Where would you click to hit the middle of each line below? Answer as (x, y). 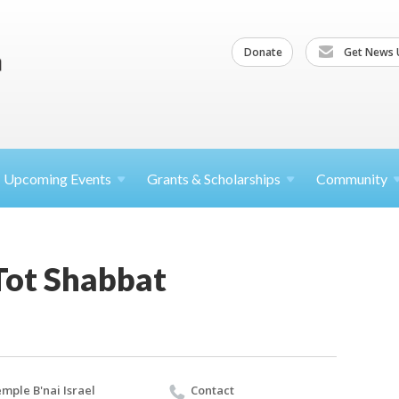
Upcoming (37, 179)
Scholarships (242, 179)
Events (91, 179)
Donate (263, 52)
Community (352, 179)
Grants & (175, 179)
